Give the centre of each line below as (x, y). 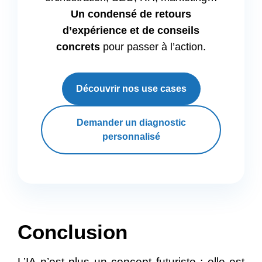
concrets (78, 47)
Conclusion (73, 232)
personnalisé (131, 137)
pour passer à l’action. (153, 47)
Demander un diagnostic (131, 123)
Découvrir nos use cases (131, 89)
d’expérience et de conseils (131, 31)
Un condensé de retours (131, 14)
